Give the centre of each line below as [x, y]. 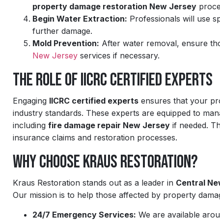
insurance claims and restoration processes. [95, 138]
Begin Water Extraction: [80, 19]
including [30, 125]
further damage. [62, 31]
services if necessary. [119, 56]
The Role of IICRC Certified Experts [113, 81]
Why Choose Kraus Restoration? [105, 163]
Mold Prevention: [66, 43]
